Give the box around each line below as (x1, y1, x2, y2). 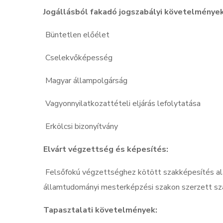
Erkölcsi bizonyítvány (43, 121, 122, 132)
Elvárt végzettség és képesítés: (43, 144, 168, 155)
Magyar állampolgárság (43, 75, 131, 87)
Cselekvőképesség (43, 52, 116, 64)
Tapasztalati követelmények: (43, 205, 157, 216)
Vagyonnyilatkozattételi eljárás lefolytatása (43, 98, 205, 110)
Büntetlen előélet (43, 29, 113, 41)
